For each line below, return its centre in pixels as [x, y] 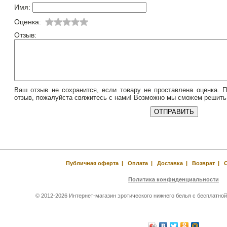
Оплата [138, 163]
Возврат [203, 163]
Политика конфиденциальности [174, 179]
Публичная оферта [92, 163]
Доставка [170, 163]
